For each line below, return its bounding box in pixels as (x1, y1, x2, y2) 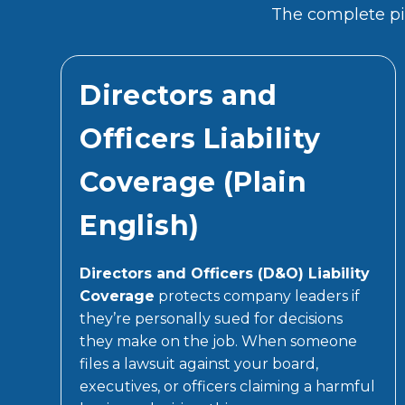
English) (80, 208, 200, 242)
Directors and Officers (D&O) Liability (80, 264, 371, 282)
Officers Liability (80, 121, 321, 155)
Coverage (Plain (80, 165, 307, 199)
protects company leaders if (155, 287, 361, 305)
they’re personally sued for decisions (80, 309, 344, 327)
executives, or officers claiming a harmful (80, 377, 376, 395)
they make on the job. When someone (80, 332, 358, 350)
